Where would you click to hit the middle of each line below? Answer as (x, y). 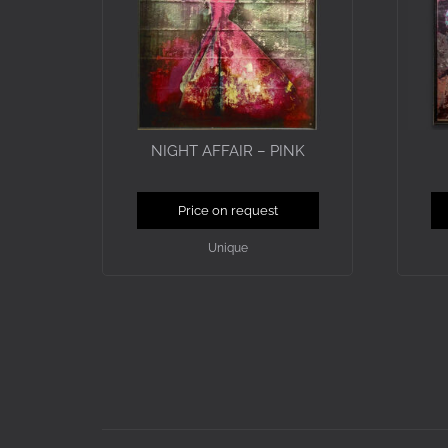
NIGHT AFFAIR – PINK (227, 150)
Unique (227, 248)
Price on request (227, 211)
